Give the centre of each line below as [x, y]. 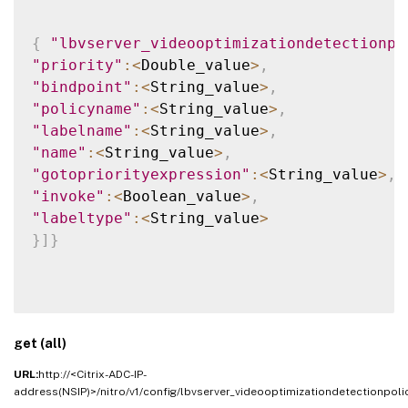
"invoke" [68, 196]
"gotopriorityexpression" [141, 174]
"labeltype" [82, 218]
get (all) [40, 343]
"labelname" [82, 130]
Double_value [196, 65]
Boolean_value [182, 196]
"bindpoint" [82, 87]
